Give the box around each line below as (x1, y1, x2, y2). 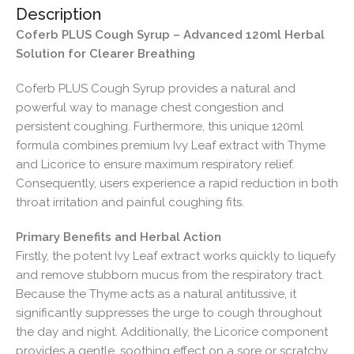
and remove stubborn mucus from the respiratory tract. (16, 267, 324, 282)
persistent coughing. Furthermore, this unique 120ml (16, 119, 303, 134)
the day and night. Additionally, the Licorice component (16, 324, 328, 339)
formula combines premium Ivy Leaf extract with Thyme (16, 137, 326, 153)
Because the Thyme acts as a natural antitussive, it (16, 286, 296, 301)
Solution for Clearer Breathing (16, 46, 195, 61)
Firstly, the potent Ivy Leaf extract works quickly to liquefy (16, 248, 336, 263)
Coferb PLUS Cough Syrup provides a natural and (16, 81, 296, 96)
